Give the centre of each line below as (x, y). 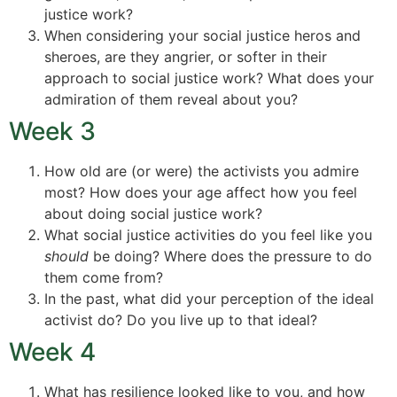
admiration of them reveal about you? (171, 100)
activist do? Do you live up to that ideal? (181, 320)
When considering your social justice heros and (202, 36)
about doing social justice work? (153, 214)
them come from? (104, 278)
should (69, 257)
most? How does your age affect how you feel (201, 193)
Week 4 (52, 352)
